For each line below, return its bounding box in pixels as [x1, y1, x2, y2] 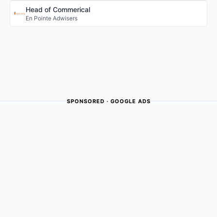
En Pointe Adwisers [26, 14, 77, 22]
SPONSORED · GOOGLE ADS [66, 97, 151, 105]
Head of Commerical [26, 5, 90, 14]
